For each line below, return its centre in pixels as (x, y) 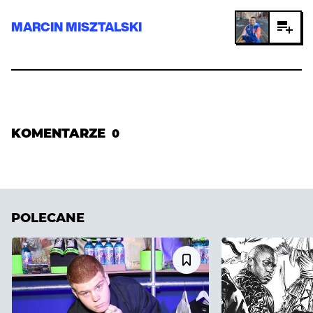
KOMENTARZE (58, 133)
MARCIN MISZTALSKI (77, 27)
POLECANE (48, 218)
